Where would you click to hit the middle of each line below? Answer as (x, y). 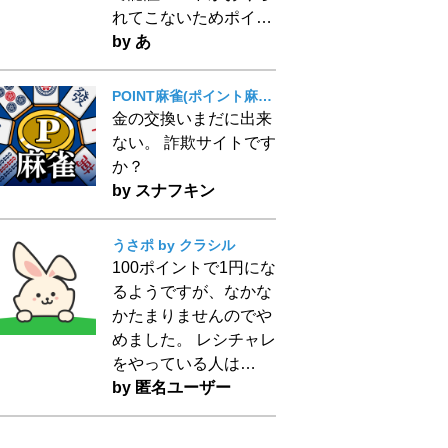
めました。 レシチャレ (194, 339)
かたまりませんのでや (192, 315)
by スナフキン (163, 190)
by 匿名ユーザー (171, 387)
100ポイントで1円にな (194, 267)
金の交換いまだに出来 (192, 118)
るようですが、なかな (192, 291)
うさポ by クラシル (173, 245)
